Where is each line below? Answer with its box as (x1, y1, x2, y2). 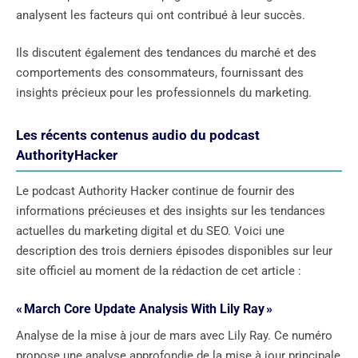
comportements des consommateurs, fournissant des (16, 66, 304, 81)
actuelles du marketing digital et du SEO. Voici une (16, 224, 284, 239)
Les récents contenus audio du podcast (16, 127, 260, 144)
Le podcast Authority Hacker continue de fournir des (16, 184, 295, 199)
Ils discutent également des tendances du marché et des (16, 46, 316, 61)
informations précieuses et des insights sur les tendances (16, 204, 325, 219)
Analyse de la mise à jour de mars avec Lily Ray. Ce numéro (16, 328, 332, 343)
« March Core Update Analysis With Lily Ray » (16, 300, 272, 316)
